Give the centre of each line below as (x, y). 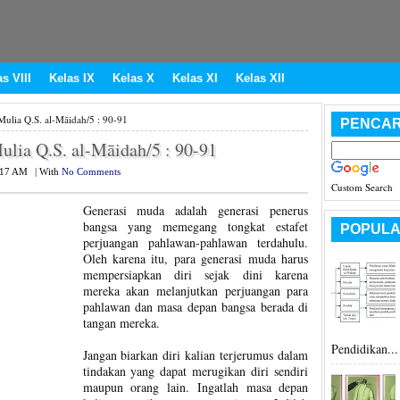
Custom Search (362, 187)
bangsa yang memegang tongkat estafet (196, 226)
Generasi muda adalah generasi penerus (196, 210)
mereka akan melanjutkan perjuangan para (196, 291)
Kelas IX (71, 78)
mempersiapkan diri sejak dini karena (196, 275)
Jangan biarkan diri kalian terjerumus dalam (196, 355)
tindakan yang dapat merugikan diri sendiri (196, 371)
